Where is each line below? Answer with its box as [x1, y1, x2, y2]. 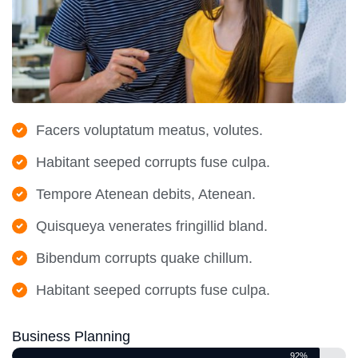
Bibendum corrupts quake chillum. [36, 250, 253, 267]
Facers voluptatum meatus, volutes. [36, 122, 263, 139]
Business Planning [12, 328, 130, 345]
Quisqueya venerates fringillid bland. [36, 218, 268, 235]
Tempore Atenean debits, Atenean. [36, 186, 256, 203]
